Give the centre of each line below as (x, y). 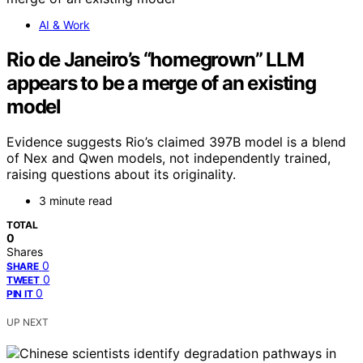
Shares (25, 252)
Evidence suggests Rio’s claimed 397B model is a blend (176, 142)
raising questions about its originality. (121, 175)
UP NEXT (28, 322)
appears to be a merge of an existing (161, 83)
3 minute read (76, 201)
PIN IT (20, 294)
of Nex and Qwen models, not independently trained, (169, 158)
